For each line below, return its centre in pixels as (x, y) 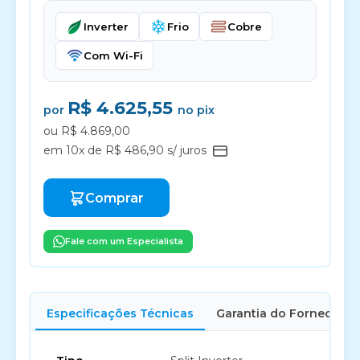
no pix (196, 110)
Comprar (115, 198)
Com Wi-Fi (113, 55)
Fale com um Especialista (124, 241)
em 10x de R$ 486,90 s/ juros (127, 150)
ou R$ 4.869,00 (87, 131)
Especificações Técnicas (120, 313)
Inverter (106, 27)
